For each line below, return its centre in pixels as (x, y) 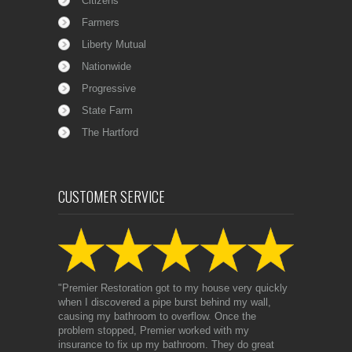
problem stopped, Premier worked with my (154, 330)
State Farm (107, 110)
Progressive (109, 88)
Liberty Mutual (114, 44)
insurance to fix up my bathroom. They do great (166, 344)
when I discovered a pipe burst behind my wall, (165, 302)
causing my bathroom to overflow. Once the (157, 316)
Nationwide (106, 66)
